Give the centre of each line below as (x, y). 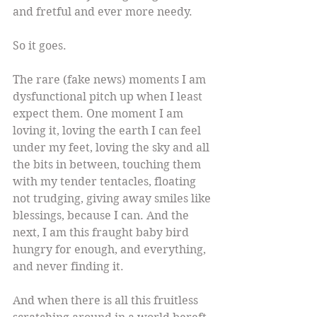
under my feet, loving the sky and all (113, 148)
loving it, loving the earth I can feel (108, 131)
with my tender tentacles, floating (106, 182)
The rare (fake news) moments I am (111, 80)
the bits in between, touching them (108, 165)
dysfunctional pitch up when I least (109, 97)
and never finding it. (68, 267)
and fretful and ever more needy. (103, 12)
